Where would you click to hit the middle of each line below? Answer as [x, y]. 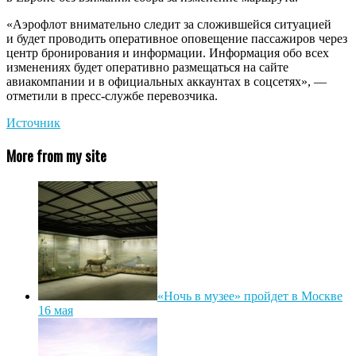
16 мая [56, 310]
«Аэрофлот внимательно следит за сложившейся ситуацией [169, 24]
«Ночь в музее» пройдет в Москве [250, 296]
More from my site [56, 156]
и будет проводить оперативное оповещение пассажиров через [177, 38]
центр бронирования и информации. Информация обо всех [168, 52]
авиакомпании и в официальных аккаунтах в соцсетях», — [166, 81]
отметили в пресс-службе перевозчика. [112, 95]
